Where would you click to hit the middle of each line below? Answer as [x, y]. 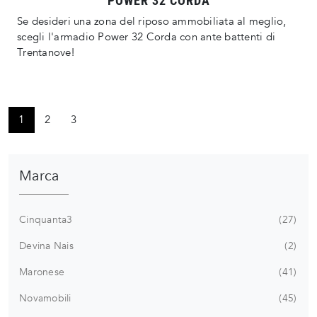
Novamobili [45, 298]
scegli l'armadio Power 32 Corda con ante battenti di [146, 37]
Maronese [42, 272]
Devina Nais [46, 246]
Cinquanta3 [46, 219]
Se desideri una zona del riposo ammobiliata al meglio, [152, 22]
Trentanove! [46, 53]
